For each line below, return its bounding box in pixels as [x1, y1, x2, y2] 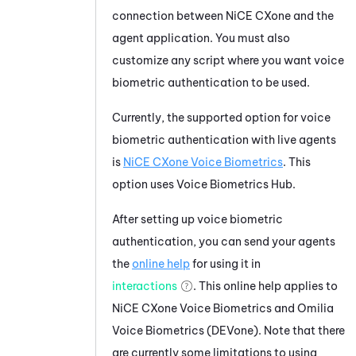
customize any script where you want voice [112, 52, 344, 68]
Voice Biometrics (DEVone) [112, 323, 258, 338]
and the [291, 8, 334, 23]
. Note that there [258, 323, 345, 338]
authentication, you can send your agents [112, 234, 335, 249]
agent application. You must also [112, 30, 290, 45]
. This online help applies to [193, 278, 338, 293]
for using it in [190, 256, 261, 271]
